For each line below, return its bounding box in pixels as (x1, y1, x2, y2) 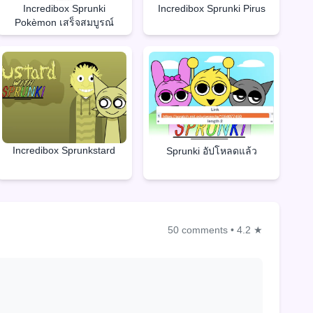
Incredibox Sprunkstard (13, 145, 116, 156)
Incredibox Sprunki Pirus (157, 2, 265, 14)
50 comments (168, 224, 228, 236)
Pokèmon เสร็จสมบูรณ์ (14, 16, 114, 28)
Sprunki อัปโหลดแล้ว (166, 145, 257, 157)
